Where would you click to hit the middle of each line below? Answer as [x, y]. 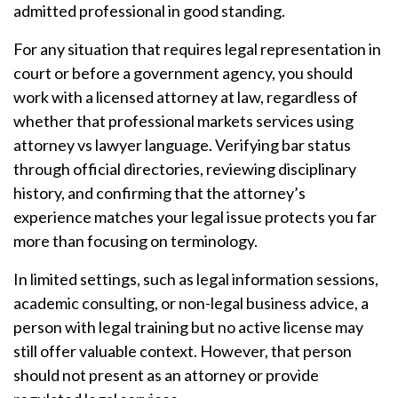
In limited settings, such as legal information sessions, [196, 279]
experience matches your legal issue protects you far [195, 217]
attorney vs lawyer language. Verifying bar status [182, 145]
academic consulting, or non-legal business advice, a [191, 303]
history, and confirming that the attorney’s [159, 193]
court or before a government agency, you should [183, 73]
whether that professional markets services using [183, 121]
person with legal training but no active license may [188, 327]
